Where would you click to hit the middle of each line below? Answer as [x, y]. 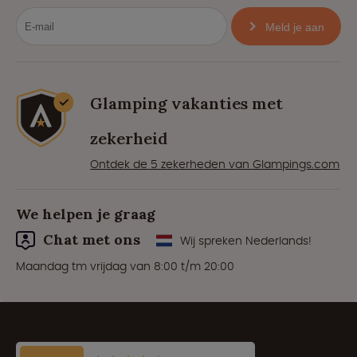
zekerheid [129, 139]
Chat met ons [92, 240]
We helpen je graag [86, 214]
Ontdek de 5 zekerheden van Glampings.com [215, 165]
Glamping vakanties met [187, 104]
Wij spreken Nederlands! [246, 241]
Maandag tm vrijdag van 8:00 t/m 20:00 [125, 267]
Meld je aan [295, 27]
